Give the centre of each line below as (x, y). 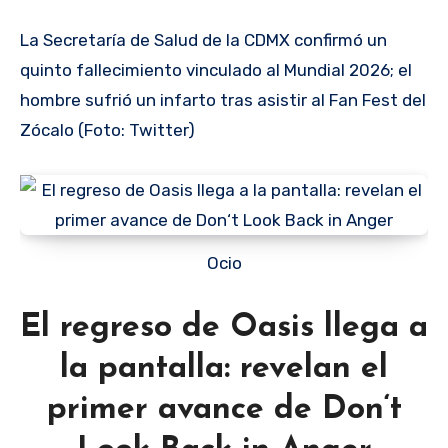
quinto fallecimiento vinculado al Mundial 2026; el (216, 69)
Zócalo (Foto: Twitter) (107, 129)
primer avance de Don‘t (224, 409)
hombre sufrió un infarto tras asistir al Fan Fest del (223, 99)
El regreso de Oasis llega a (224, 327)
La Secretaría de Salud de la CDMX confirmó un (203, 39)
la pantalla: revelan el (224, 368)
